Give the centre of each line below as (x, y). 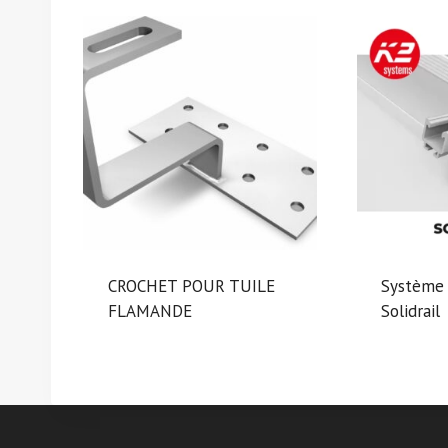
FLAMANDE (149, 310)
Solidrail (411, 310)
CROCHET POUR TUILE (191, 285)
